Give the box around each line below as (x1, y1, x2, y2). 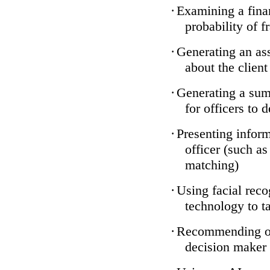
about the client (185, 59, 268, 75)
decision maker (185, 239, 266, 254)
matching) (185, 157, 239, 172)
